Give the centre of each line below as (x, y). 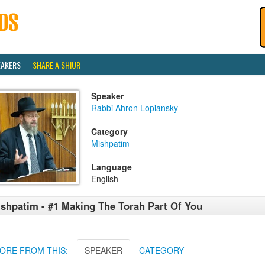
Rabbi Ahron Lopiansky (135, 108)
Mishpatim (110, 143)
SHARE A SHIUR (56, 65)
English (105, 179)
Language (112, 167)
